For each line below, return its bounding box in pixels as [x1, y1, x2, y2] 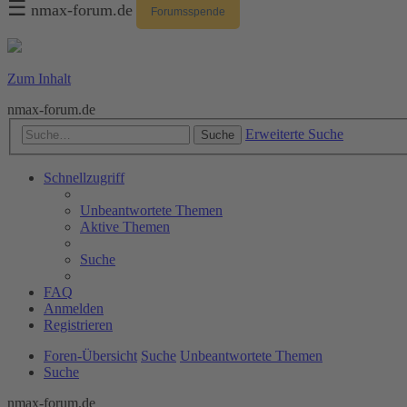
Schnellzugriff [44, 169, 124, 185]
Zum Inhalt [7, 71, 71, 86]
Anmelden [44, 300, 104, 316]
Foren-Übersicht [44, 347, 137, 363]
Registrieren [44, 316, 113, 333]
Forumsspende [151, 5, 225, 18]
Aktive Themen [80, 218, 170, 234]
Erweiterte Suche [245, 125, 343, 142]
